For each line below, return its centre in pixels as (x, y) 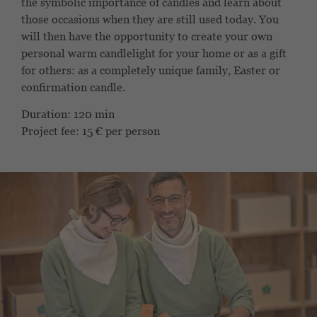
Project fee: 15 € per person (91, 132)
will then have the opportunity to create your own (147, 36)
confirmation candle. (73, 87)
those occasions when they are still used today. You (150, 19)
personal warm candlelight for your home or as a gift (154, 53)
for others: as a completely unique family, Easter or (151, 70)
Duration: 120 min (68, 115)
